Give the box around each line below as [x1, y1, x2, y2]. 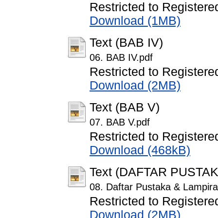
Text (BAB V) [90, 101, 160, 114]
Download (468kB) [90, 144, 190, 157]
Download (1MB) [90, 14, 181, 28]
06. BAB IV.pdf [90, 52, 153, 63]
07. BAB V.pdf [90, 117, 150, 128]
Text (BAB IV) [90, 36, 163, 50]
